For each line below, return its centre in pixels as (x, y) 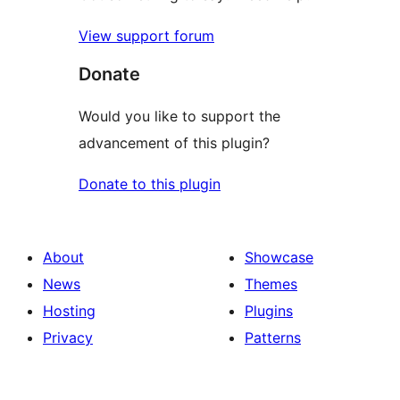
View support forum (146, 36)
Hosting (69, 311)
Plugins (269, 311)
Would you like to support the (179, 117)
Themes (271, 284)
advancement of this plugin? (174, 143)
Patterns (273, 338)
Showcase (279, 258)
